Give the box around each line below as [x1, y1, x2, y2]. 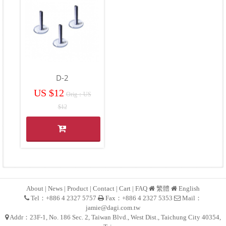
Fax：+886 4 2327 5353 [104, 194, 174, 202]
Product [67, 185, 88, 193]
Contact [93, 185, 115, 193]
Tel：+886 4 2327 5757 [29, 194, 98, 202]
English [179, 185, 200, 193]
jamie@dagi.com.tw [86, 204, 140, 212]
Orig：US [66, 91, 91, 98]
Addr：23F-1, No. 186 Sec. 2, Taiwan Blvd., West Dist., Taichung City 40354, [9, 213, 221, 221]
